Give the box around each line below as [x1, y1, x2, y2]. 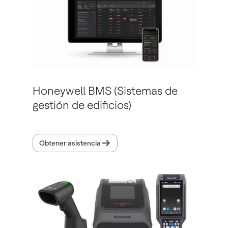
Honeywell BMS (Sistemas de [33, 83, 178, 97]
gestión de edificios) [33, 98, 131, 111]
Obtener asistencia [39, 138, 101, 147]
